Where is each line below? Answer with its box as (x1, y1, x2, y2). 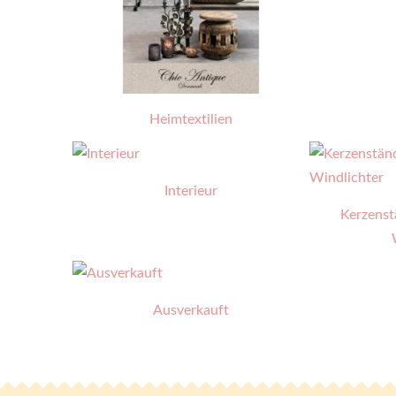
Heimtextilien (149, 109, 233, 129)
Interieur (164, 180, 218, 201)
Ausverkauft (153, 300, 230, 320)
